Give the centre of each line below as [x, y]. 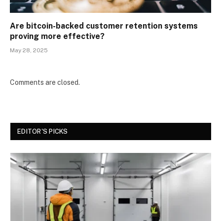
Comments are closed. [45, 82]
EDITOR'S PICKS [43, 131]
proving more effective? [57, 36]
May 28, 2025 [29, 50]
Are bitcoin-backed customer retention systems [104, 26]
